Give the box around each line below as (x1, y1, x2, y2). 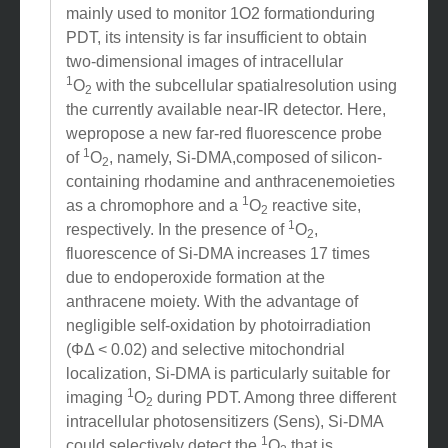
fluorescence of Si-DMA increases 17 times (66, 265, 370, 283)
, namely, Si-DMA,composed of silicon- (109, 169, 382, 187)
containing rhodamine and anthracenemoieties (66, 193, 395, 211)
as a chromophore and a (66, 217, 242, 235)
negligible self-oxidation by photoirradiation (66, 337, 371, 355)
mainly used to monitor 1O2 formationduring (66, 25, 375, 43)
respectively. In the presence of (66, 241, 288, 259)
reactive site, (268, 217, 361, 235)
